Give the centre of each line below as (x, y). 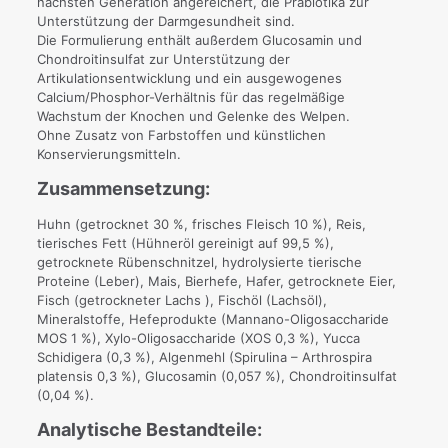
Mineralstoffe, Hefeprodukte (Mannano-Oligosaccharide (212, 319)
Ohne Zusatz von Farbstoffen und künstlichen (181, 135)
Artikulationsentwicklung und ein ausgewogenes (189, 78)
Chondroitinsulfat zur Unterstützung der (163, 59)
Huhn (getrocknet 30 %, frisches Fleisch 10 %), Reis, (201, 224)
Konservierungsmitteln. (108, 154)
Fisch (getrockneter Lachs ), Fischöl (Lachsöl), (181, 300)
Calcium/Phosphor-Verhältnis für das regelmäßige (190, 97)
